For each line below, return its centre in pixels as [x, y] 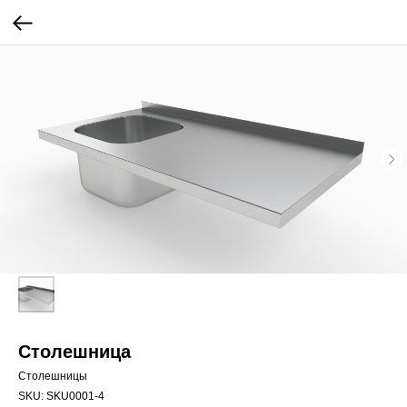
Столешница [74, 352]
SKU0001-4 [75, 396]
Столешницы [53, 376]
